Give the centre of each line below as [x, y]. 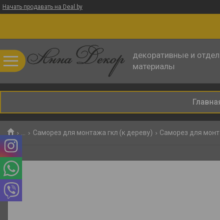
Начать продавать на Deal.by [42, 7]
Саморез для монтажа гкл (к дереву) [93, 133]
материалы [154, 66]
